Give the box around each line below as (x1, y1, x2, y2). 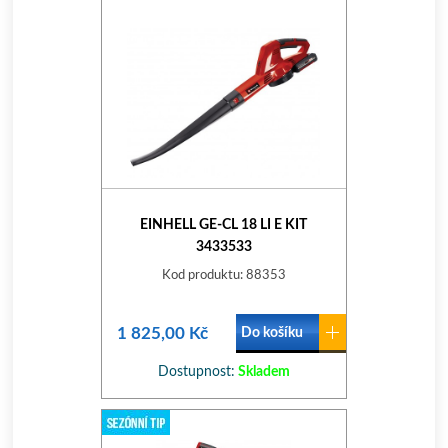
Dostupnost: (157, 365, 235, 379)
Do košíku (240, 326, 303, 340)
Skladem (234, 365, 290, 379)
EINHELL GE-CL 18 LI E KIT (140, 218, 308, 232)
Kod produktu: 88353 (161, 269, 286, 282)
